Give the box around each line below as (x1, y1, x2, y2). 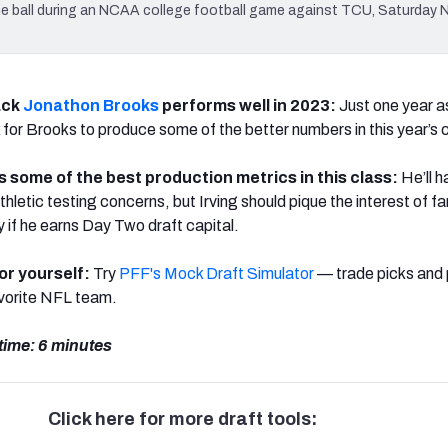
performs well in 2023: (159, 96, 339, 114)
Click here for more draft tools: (47, 408, 317, 429)
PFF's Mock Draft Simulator (119, 264, 314, 282)
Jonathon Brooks (23, 96, 159, 114)
